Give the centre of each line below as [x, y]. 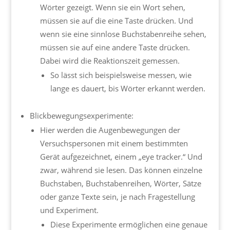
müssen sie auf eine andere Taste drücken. [115, 47]
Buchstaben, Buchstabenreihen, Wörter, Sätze [120, 184]
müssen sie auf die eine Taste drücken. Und [116, 21]
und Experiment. [69, 210]
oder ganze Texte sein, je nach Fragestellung [117, 197]
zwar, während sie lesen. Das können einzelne [121, 170]
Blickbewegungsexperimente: [81, 116]
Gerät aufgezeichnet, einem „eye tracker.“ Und [121, 157]
